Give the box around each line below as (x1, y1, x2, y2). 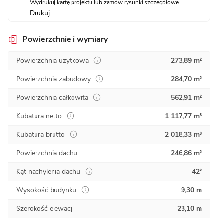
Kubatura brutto (16, 129, 65, 139)
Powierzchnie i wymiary (22, 34, 108, 45)
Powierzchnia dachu (16, 148, 77, 158)
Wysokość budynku (16, 185, 76, 195)
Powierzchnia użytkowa (16, 55, 89, 65)
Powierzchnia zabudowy (16, 74, 91, 84)
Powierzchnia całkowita (16, 92, 88, 102)
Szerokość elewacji (16, 203, 73, 213)
